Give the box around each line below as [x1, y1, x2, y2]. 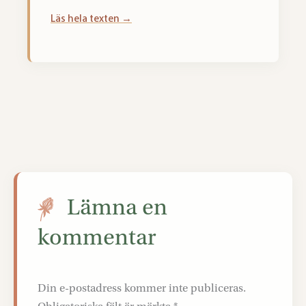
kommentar [38, 224, 156, 251]
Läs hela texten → [51, 12, 132, 25]
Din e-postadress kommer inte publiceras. [38, 281, 246, 294]
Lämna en [67, 194, 167, 221]
